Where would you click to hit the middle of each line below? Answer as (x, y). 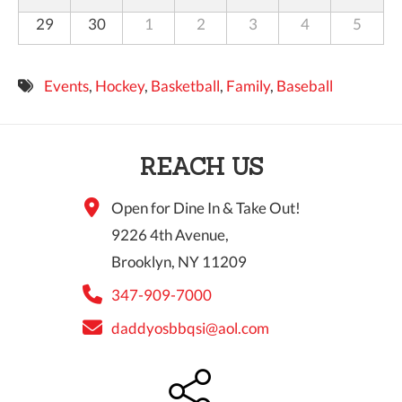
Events (66, 86)
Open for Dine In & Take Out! (206, 208)
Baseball (304, 86)
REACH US (201, 167)
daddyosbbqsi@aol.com (190, 328)
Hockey (119, 86)
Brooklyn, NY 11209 (179, 262)
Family (248, 86)
